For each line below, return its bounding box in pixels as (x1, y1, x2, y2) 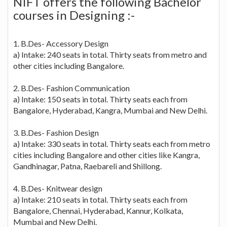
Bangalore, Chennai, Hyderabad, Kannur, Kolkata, (13, 205, 183, 215)
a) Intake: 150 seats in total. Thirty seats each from (13, 94, 187, 104)
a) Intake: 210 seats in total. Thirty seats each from (13, 194, 187, 204)
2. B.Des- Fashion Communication (13, 83, 130, 93)
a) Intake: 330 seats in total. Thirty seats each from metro (13, 138, 210, 148)
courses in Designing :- (13, 7, 135, 22)
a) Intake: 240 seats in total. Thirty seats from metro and (13, 49, 207, 59)
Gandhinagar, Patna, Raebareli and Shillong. (13, 161, 162, 171)
